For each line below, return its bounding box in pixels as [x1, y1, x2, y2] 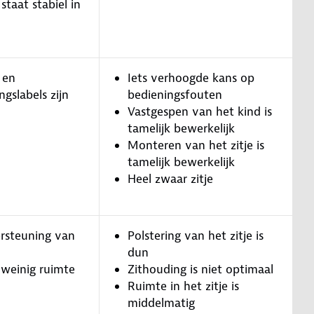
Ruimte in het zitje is [128, 278, 239, 294]
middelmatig [128, 294, 195, 310]
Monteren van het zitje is [128, 137, 264, 153]
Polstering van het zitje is [128, 227, 264, 243]
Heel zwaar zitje [128, 170, 213, 186]
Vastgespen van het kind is [128, 103, 272, 119]
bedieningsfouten [128, 86, 222, 102]
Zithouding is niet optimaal [128, 261, 273, 277]
